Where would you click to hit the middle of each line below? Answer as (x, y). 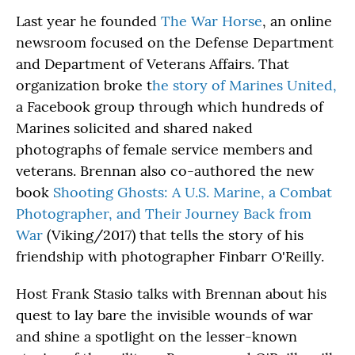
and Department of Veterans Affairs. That (153, 64)
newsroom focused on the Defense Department (175, 42)
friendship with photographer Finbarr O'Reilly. (170, 256)
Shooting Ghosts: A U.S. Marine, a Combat (193, 192)
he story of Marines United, (244, 85)
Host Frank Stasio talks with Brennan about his (171, 294)
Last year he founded (88, 21)
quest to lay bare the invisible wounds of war (164, 315)
